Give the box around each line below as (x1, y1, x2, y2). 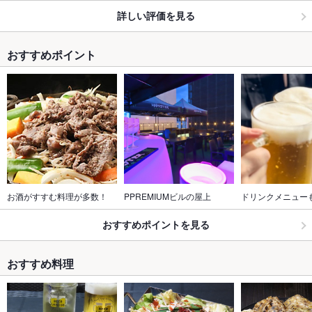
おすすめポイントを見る (102, 217, 210, 232)
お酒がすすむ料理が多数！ (7, 189, 107, 202)
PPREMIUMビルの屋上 (124, 189, 211, 202)
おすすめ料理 (7, 255, 74, 272)
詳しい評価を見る (117, 8, 195, 23)
